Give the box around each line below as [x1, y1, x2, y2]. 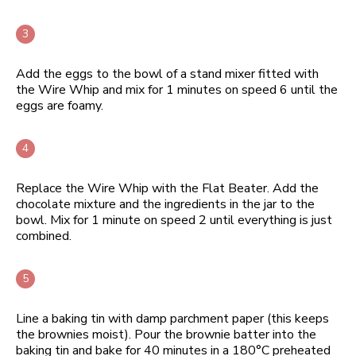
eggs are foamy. [16, 96, 103, 114]
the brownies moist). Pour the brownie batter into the [16, 325, 316, 343]
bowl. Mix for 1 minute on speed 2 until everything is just [16, 211, 332, 229]
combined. [16, 226, 72, 245]
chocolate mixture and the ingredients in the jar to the [16, 195, 315, 213]
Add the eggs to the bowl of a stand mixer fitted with [16, 64, 319, 83]
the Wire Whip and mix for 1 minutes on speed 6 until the [16, 80, 338, 99]
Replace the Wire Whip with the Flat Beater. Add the [16, 179, 319, 197]
